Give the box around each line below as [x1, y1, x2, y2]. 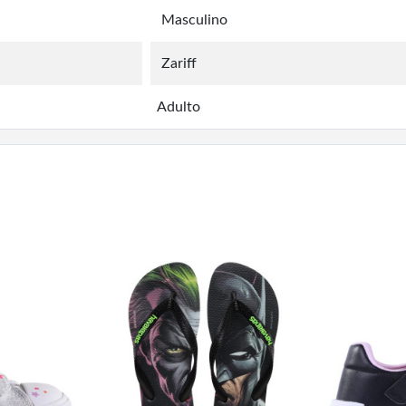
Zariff [161, 56, 197, 71]
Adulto [157, 100, 200, 114]
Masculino [161, 13, 227, 27]
